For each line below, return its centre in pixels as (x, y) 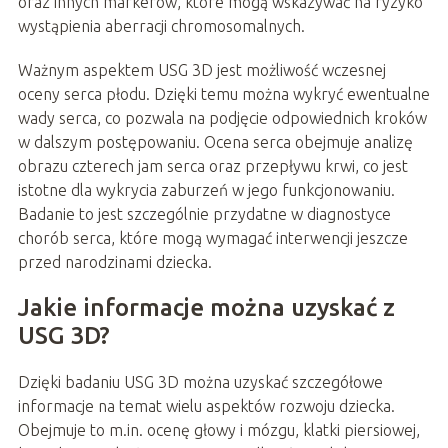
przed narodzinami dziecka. (114, 262)
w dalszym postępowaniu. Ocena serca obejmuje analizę (215, 142)
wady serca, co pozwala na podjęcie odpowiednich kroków (222, 118)
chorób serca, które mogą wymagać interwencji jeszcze (212, 238)
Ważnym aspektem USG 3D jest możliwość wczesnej (201, 70)
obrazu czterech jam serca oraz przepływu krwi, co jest (212, 166)
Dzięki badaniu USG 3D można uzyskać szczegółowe (200, 382)
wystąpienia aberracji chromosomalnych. (161, 26)
